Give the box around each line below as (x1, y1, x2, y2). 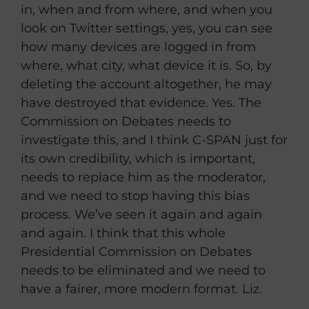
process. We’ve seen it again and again (21, 207, 262, 223)
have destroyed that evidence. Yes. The (21, 95, 261, 111)
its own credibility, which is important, (21, 151, 255, 167)
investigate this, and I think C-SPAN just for (21, 132, 288, 148)
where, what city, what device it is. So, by (21, 58, 272, 74)
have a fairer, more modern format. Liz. (21, 281, 262, 297)
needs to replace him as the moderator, (21, 170, 266, 186)
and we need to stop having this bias (21, 188, 250, 204)
